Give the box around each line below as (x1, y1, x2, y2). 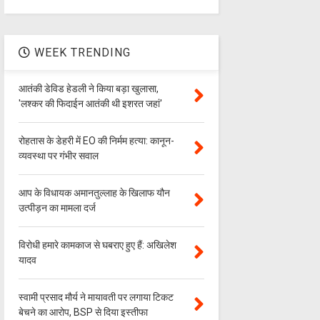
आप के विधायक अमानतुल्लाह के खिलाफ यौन (18, 187, 170, 199)
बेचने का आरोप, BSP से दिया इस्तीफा (18, 306, 148, 319)
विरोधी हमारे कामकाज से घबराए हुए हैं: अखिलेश (18, 239, 176, 251)
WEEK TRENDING (30, 46, 131, 60)
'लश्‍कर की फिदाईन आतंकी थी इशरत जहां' (18, 98, 162, 110)
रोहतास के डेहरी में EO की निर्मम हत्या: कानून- (18, 135, 174, 147)
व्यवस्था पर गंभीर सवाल (18, 150, 99, 162)
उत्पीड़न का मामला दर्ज (18, 202, 96, 214)
